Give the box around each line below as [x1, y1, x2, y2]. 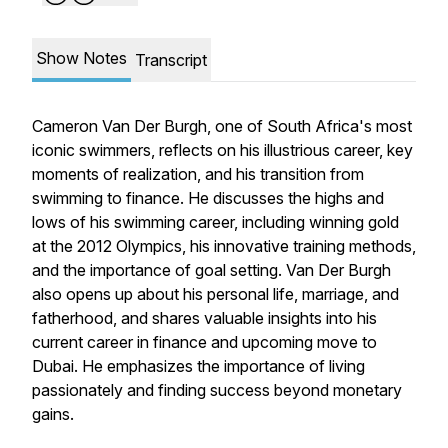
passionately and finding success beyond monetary [32, 380, 402, 400]
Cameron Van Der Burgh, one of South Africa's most [32, 116, 412, 136]
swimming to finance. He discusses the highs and [32, 188, 384, 208]
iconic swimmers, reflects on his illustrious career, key [32, 140, 413, 160]
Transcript [135, 50, 207, 70]
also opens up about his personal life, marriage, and [32, 284, 399, 304]
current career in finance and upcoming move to [32, 332, 377, 352]
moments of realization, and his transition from [32, 164, 364, 184]
